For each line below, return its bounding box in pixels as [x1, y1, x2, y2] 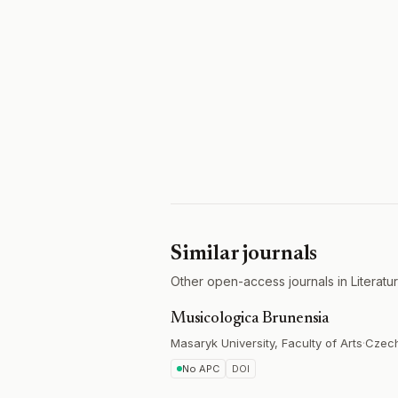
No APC [182, 362, 219, 375]
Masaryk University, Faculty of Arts [171, 336, 362, 350]
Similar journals [171, 243, 318, 265]
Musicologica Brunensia [171, 311, 330, 327]
